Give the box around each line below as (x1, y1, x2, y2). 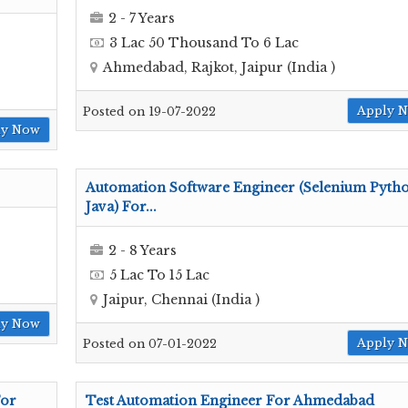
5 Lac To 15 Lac (109, 266, 209, 283)
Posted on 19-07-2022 (83, 105, 216, 119)
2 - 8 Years (108, 241, 177, 259)
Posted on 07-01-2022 (83, 337, 217, 352)
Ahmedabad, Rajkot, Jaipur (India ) (103, 58, 335, 76)
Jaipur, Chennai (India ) (103, 291, 260, 308)
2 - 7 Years (108, 9, 175, 26)
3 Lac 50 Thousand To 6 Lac (109, 34, 299, 51)
